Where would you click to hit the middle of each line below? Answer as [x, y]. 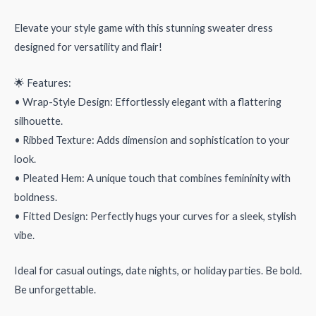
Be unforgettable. [55, 290]
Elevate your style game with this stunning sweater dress [144, 28]
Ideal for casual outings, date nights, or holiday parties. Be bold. [158, 271]
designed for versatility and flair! [88, 47]
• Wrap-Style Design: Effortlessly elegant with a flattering [148, 102]
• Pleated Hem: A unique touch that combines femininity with [152, 178]
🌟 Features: [43, 83]
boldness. [36, 197]
